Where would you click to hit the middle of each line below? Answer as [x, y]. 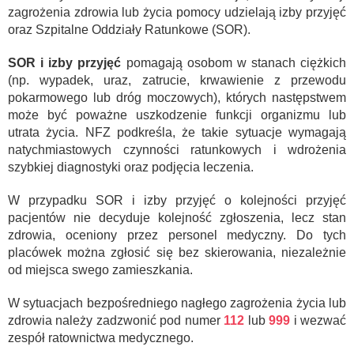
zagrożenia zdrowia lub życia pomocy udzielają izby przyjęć [177, 12]
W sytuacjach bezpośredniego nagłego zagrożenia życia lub [177, 303]
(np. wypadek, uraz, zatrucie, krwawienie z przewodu [177, 80]
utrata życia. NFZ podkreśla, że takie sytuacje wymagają [177, 132]
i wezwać [318, 320]
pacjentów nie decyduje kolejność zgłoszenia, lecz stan [177, 217]
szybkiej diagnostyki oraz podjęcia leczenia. [131, 167]
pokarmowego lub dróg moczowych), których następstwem [177, 97]
